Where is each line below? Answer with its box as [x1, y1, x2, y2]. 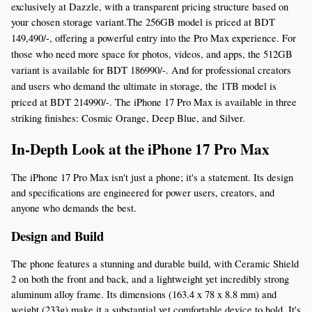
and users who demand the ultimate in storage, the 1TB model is [11, 79, 276, 93]
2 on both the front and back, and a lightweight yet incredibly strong [11, 272, 289, 286]
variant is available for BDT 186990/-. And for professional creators [11, 63, 291, 77]
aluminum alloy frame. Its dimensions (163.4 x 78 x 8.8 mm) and [11, 288, 276, 302]
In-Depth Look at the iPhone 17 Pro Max [11, 138, 270, 160]
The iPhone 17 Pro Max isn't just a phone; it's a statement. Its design [11, 171, 293, 185]
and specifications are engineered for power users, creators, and [11, 186, 274, 200]
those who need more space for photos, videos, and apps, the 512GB [11, 47, 292, 61]
